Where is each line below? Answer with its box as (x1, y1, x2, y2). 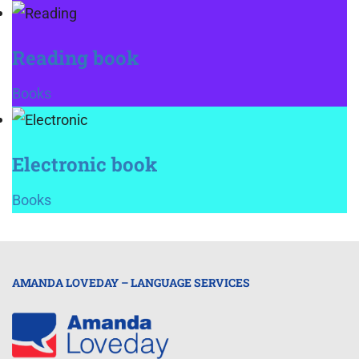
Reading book (12, 44, 139, 71)
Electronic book (12, 151, 157, 177)
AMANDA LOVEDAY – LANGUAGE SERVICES (12, 275, 250, 290)
